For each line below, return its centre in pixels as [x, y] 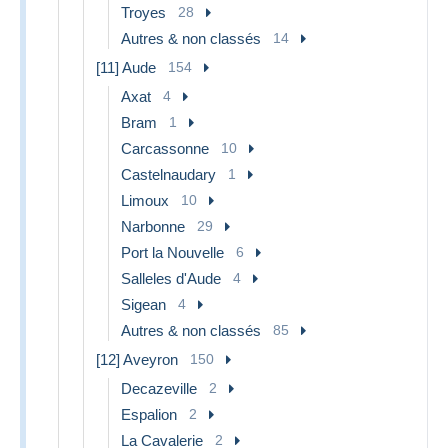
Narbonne [153, 226]
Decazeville [159, 388]
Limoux [145, 200]
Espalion [149, 414]
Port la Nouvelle [172, 252]
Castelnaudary [168, 174]
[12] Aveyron [137, 359]
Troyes [143, 12]
